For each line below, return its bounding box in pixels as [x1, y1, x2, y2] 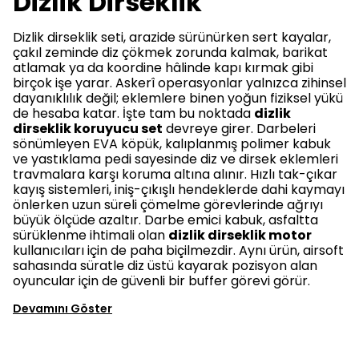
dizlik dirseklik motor [168, 226, 312, 244]
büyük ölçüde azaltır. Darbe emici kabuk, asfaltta [13, 211, 318, 229]
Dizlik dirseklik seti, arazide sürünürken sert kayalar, [13, 28, 331, 46]
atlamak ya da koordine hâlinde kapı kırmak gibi [13, 58, 313, 77]
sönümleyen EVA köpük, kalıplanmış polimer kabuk [13, 135, 331, 153]
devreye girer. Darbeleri [163, 119, 316, 138]
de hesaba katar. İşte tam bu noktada [13, 104, 254, 123]
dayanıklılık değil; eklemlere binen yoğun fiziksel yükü [13, 89, 343, 107]
